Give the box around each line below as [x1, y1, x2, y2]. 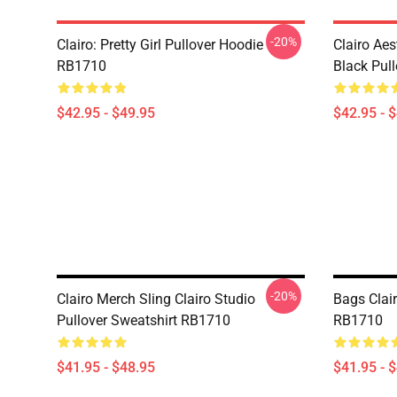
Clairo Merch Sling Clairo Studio [57, 291, 255, 307]
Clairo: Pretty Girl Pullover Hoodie [57, 36, 263, 53]
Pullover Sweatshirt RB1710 [57, 312, 230, 329]
